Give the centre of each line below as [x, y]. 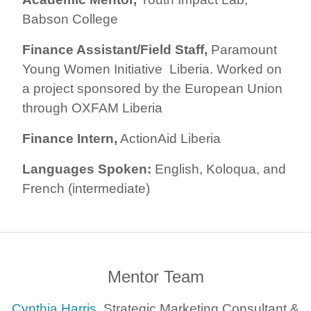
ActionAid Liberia [169, 138]
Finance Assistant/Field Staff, [117, 49]
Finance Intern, [70, 138]
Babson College [72, 19]
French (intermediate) [86, 188]
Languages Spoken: [87, 169]
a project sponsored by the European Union [152, 88]
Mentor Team [155, 276]
